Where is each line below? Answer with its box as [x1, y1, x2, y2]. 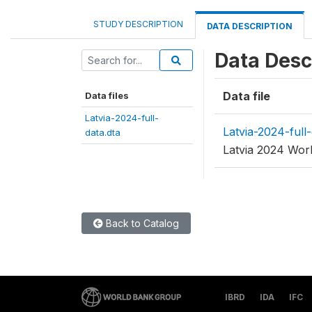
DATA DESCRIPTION [207, 21, 292, 31]
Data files [85, 90, 129, 101]
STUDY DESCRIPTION [93, 19, 183, 29]
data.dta [85, 127, 120, 138]
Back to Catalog [103, 217, 179, 229]
